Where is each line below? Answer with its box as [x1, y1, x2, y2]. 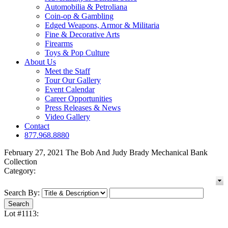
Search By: [4, 188, 40, 197]
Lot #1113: [4, 209, 39, 218]
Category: [4, 166, 36, 176]
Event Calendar [45, 85, 95, 94]
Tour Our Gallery [45, 76, 101, 85]
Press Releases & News [45, 103, 121, 112]
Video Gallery [45, 112, 90, 122]
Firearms [45, 39, 73, 48]
